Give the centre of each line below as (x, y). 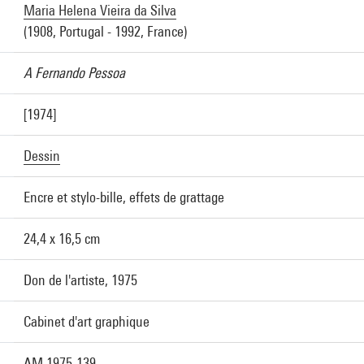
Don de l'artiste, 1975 (80, 280)
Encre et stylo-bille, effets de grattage (124, 197)
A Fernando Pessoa (74, 73)
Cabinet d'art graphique (87, 321)
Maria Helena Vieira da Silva (100, 10)
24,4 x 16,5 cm (62, 238)
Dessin (42, 156)
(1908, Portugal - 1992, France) (105, 31)
